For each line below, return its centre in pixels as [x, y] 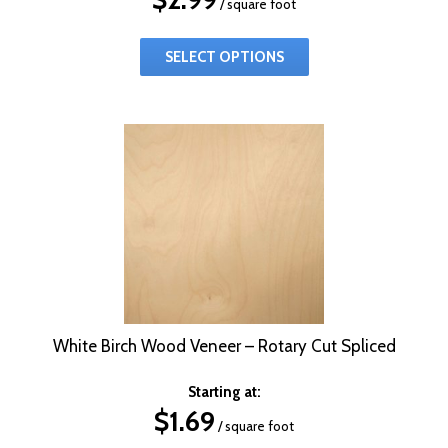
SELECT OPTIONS [224, 56]
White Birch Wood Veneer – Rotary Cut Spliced [224, 345]
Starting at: [224, 391]
